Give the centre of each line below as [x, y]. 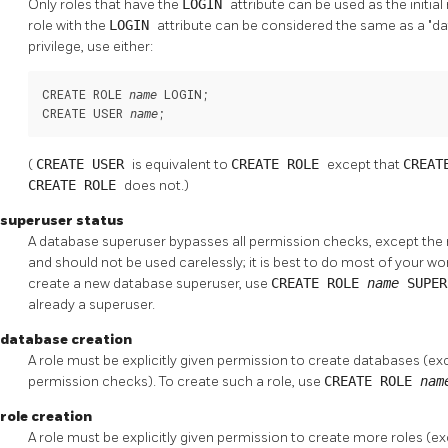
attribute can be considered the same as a [292, 25]
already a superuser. [91, 304]
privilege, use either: [90, 46]
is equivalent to [181, 164]
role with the [68, 25]
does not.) [156, 185]
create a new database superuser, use [149, 283]
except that [365, 164]
